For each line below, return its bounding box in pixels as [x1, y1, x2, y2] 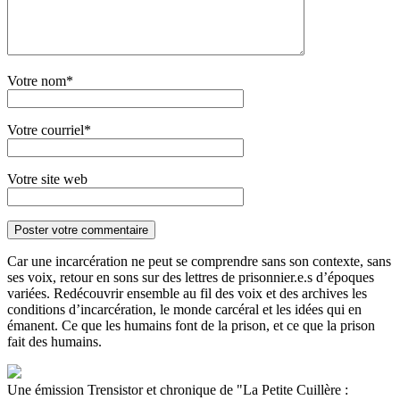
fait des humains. [7, 333, 102, 349]
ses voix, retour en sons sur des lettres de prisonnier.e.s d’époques [7, 269, 374, 285]
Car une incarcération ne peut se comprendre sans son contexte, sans [7, 253, 391, 269]
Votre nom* [7, 72, 73, 88]
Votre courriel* [7, 121, 91, 137]
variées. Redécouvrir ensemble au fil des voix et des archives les [7, 285, 367, 301]
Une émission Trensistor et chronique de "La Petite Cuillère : [7, 381, 348, 397]
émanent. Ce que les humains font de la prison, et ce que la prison [7, 317, 375, 333]
